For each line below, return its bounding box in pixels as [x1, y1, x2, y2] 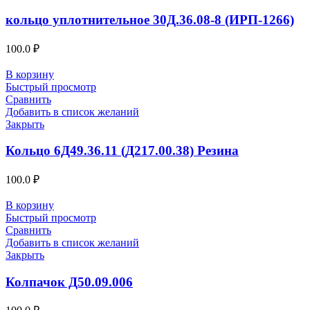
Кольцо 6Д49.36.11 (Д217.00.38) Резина [6, 143, 239, 158]
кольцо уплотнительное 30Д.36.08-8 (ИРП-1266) [6, 12, 294, 27]
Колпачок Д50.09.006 [6, 274, 133, 289]
